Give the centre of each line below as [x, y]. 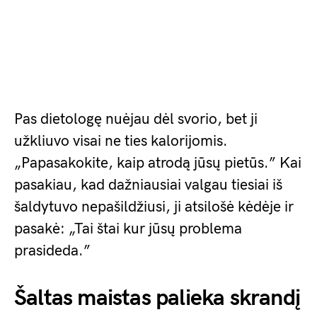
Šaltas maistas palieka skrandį [157, 298]
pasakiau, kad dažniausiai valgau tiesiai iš [148, 185]
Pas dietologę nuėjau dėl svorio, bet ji [136, 119]
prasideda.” [52, 250]
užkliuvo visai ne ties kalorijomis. [121, 141]
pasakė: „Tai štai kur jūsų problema [128, 229]
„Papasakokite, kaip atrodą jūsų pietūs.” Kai [158, 163]
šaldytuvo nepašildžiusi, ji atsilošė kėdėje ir [154, 207]
